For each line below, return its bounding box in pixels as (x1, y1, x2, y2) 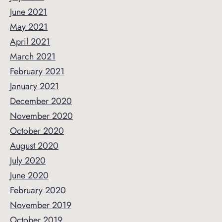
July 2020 (10, 154, 46, 167)
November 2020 (10, 110, 73, 123)
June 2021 (10, 5, 47, 19)
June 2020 (10, 169, 49, 182)
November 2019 (10, 199, 71, 212)
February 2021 (10, 65, 64, 78)
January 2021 (10, 80, 59, 93)
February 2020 (10, 184, 66, 197)
